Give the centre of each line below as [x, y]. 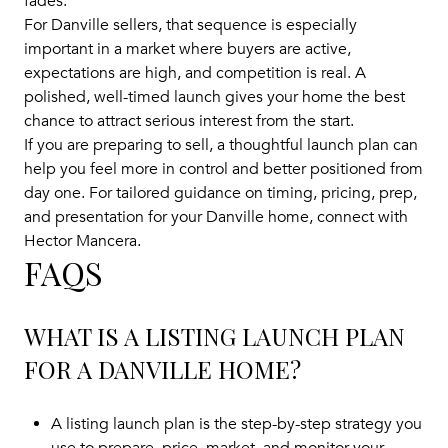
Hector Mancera [80, 240]
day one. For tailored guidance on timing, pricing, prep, [220, 192]
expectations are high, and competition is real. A [195, 72]
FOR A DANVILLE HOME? [162, 368]
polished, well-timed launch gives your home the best [214, 96]
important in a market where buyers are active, [187, 48]
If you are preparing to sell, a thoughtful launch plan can [221, 144]
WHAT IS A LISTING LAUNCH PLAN [214, 335]
